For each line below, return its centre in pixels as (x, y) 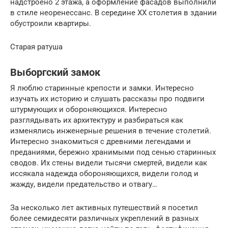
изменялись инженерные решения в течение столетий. (111, 131)
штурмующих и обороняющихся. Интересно (89, 109)
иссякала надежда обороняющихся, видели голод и (104, 173)
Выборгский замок (55, 73)
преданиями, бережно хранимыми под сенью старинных (113, 152)
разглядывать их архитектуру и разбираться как (97, 120)
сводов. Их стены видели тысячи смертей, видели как (109, 163)
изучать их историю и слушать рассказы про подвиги (107, 98)
